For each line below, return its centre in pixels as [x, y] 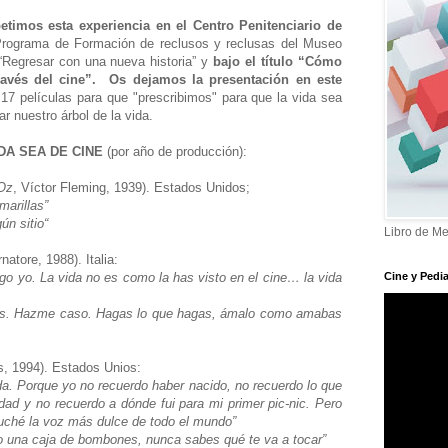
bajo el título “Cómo [278, 61]
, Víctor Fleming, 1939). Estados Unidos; [133, 187]
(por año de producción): [177, 151]
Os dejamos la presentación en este [225, 79]
